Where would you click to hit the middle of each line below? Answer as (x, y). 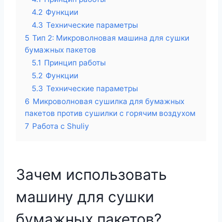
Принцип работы (75, 63)
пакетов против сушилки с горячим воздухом (110, 113)
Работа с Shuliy (61, 126)
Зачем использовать (91, 174)
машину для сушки (85, 197)
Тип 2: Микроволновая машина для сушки (111, 38)
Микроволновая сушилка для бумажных (109, 101)
